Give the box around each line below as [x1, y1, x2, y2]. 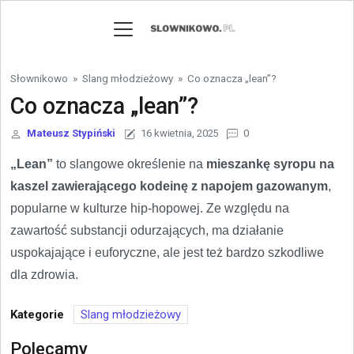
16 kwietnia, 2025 [141, 127, 219, 139]
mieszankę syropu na [206, 157, 334, 171]
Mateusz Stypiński [26, 127, 116, 139]
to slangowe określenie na [53, 157, 206, 171]
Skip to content [9, 2, 92, 17]
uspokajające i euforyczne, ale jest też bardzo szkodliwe [10, 246, 324, 259]
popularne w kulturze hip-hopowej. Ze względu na [10, 201, 289, 215]
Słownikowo [10, 72, 68, 85]
